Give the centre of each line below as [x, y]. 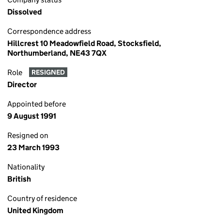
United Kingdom [35, 210]
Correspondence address [49, 31]
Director [22, 85]
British [19, 179]
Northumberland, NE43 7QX [57, 53]
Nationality [26, 167]
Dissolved [24, 12]
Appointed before [37, 104]
